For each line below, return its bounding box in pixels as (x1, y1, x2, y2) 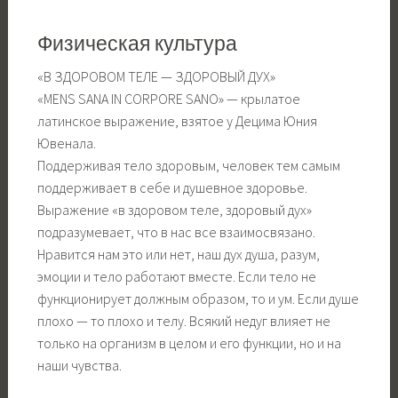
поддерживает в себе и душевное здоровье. (36, 178, 307, 196)
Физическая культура (36, 35, 237, 56)
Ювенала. (36, 133, 96, 152)
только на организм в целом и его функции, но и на (36, 333, 341, 352)
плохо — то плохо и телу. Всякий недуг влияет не (36, 311, 330, 330)
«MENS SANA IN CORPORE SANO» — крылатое (36, 89, 300, 107)
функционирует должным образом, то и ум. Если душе (36, 289, 359, 307)
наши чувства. (36, 355, 122, 374)
